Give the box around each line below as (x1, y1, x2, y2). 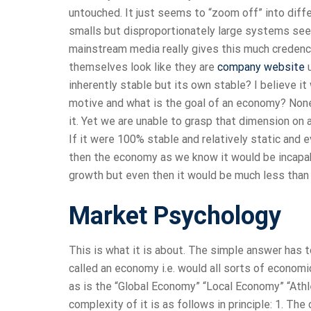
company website (217, 60, 305, 74)
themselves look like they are (69, 60, 217, 74)
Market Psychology (69, 201, 281, 231)
